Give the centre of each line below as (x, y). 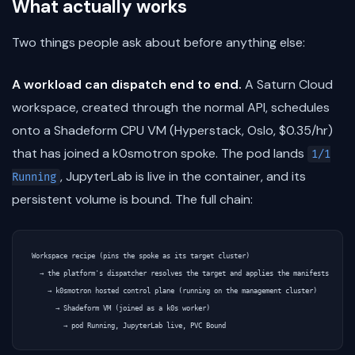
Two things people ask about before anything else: (158, 42)
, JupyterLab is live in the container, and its (183, 176)
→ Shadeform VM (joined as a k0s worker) (121, 308)
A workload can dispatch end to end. (127, 84)
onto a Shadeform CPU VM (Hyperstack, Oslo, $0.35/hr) (172, 130)
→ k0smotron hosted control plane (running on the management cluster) (174, 290)
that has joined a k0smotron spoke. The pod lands (160, 153)
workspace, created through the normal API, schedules (171, 107)
